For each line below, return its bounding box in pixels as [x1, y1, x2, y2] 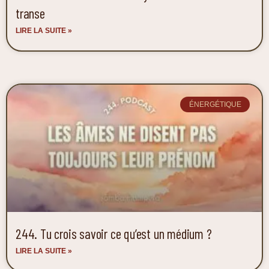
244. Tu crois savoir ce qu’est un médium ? [16, 225, 212, 242]
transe [16, 4, 45, 22]
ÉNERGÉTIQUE [189, 100, 241, 109]
